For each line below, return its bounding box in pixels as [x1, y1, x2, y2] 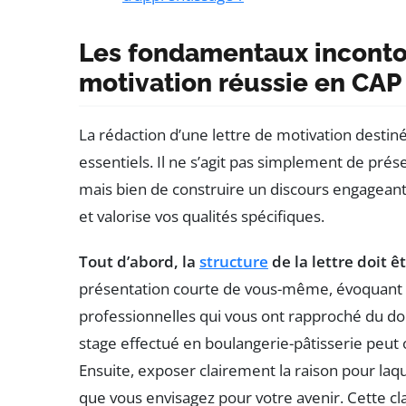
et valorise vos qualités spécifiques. [79, 206, 324, 227]
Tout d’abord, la [79, 251, 199, 273]
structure [199, 251, 268, 273]
